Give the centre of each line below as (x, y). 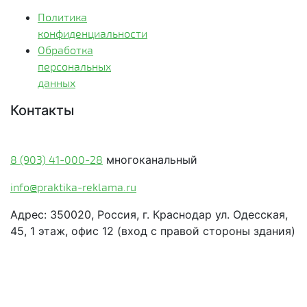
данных (57, 83)
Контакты (42, 110)
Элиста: (28, 286)
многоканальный (150, 160)
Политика (62, 17)
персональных (74, 66)
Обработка (65, 50)
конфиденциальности (93, 33)
